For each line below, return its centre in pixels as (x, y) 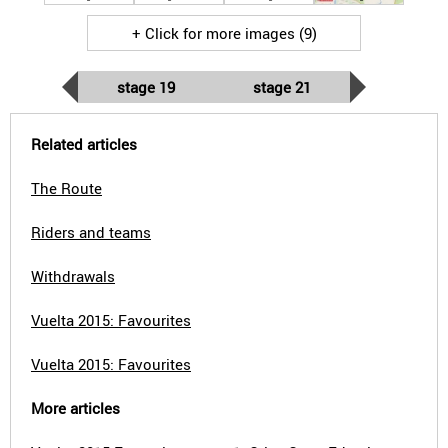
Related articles (84, 144)
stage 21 (282, 87)
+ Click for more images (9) (224, 33)
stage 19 (146, 87)
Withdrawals (73, 276)
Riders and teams (91, 232)
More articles (75, 408)
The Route (66, 188)
